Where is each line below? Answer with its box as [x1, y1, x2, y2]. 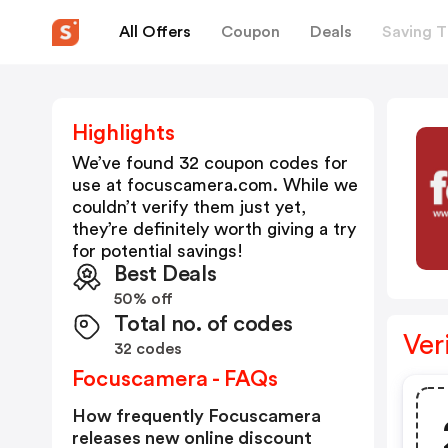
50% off [114, 291, 173, 307]
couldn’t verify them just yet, [72, 198, 306, 216]
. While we [273, 176, 358, 194]
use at [72, 176, 127, 194]
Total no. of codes [114, 313, 293, 335]
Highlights [72, 122, 175, 144]
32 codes [114, 341, 182, 357]
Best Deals [114, 263, 217, 285]
